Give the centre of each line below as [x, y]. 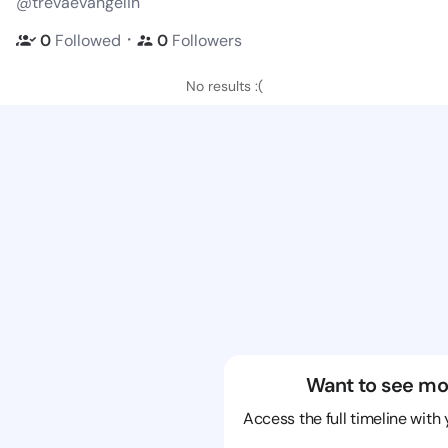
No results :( [224, 86]
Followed [88, 40]
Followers [207, 40]
